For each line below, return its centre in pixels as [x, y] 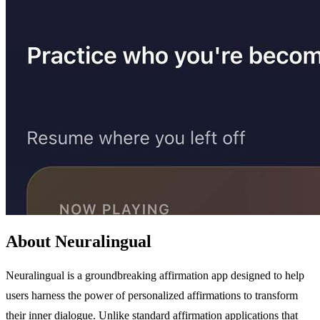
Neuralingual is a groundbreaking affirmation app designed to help [155, 275]
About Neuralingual [79, 241]
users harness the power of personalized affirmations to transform [152, 295]
